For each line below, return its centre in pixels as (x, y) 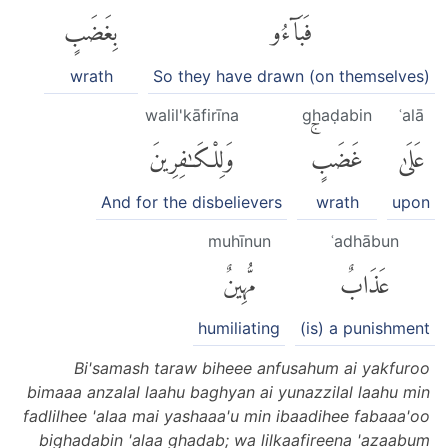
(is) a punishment (365, 328)
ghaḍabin (337, 114)
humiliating (239, 328)
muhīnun (239, 241)
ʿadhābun (365, 241)
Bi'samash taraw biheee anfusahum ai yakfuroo (252, 368)
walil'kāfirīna (191, 114)
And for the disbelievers (191, 202)
